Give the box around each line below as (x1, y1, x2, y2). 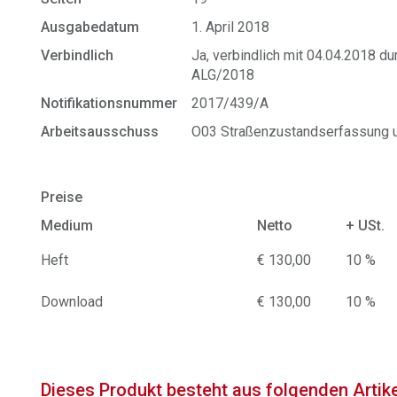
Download (41, 293, 104, 310)
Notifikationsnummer (41, 95, 178, 112)
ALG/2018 (191, 66, 255, 83)
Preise (41, 189, 83, 206)
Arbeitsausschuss (41, 123, 160, 140)
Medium (41, 217, 94, 234)
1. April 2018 (191, 19, 270, 35)
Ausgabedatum (41, 19, 140, 35)
